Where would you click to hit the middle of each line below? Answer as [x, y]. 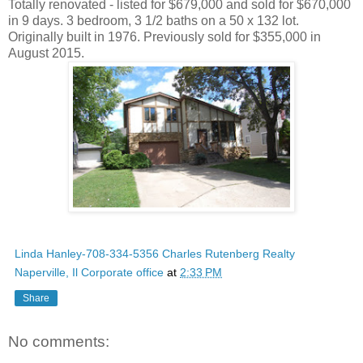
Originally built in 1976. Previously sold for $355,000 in [164, 36]
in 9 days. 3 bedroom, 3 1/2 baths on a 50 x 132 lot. [154, 20]
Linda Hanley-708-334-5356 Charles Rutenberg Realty [155, 253]
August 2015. [46, 53]
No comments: [59, 341]
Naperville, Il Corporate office [89, 272]
